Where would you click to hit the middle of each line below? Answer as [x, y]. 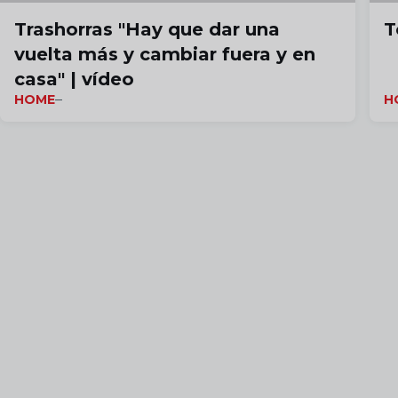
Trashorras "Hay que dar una [147, 30]
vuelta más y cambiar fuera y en [165, 55]
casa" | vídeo [74, 80]
